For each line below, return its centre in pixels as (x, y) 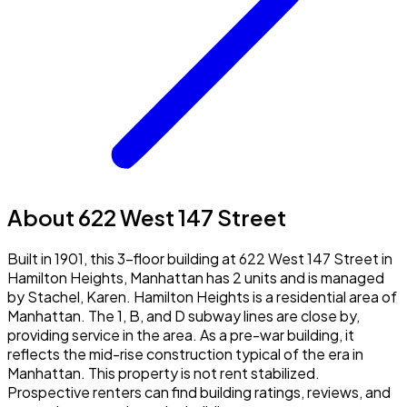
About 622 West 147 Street (147, 217)
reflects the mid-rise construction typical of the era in (185, 353)
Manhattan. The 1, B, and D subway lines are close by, (184, 315)
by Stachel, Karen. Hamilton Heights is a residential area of (202, 296)
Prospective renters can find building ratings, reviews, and (199, 392)
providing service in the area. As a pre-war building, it (181, 334)
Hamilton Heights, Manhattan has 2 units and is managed (196, 277)
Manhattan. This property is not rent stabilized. (164, 372)
